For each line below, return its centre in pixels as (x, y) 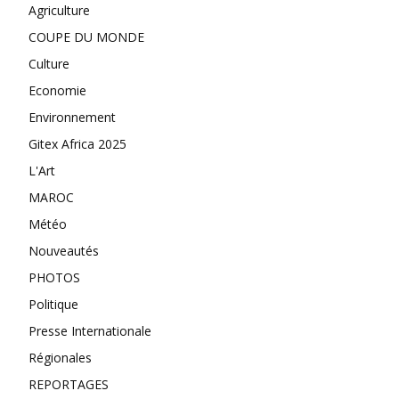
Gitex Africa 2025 (77, 143)
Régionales (60, 357)
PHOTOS (54, 277)
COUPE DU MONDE (86, 37)
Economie (57, 90)
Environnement (72, 117)
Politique (53, 304)
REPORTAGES (69, 384)
